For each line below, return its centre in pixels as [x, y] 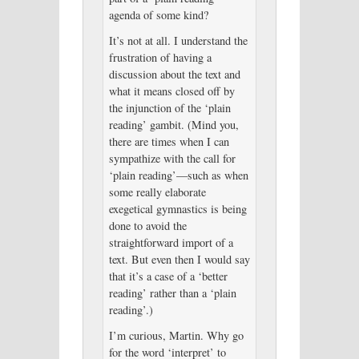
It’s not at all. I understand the [178, 40]
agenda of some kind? [158, 14]
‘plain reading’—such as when [178, 175]
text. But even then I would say [179, 259]
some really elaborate [157, 192]
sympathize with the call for [172, 158]
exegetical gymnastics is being [177, 208]
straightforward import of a [171, 242]
